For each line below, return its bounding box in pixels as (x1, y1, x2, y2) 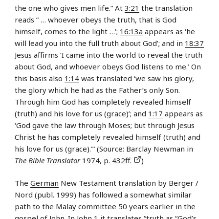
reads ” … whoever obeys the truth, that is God (15, 14, 176, 24)
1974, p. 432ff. (80, 155, 133, 165)
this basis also (15, 73, 65, 83)
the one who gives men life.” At (15, 2, 125, 13)
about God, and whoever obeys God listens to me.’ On (15, 61, 201, 71)
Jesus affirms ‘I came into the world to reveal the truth (15, 49, 202, 60)
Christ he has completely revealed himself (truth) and (15, 131, 200, 142)
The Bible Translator (15, 155, 80, 165)
